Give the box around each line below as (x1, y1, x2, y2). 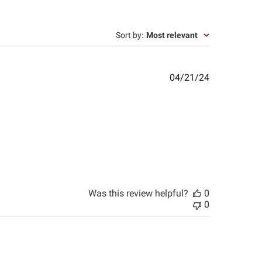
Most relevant (146, 30, 198, 40)
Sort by (116, 30, 142, 40)
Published (209, 71, 250, 83)
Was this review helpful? (88, 188, 189, 199)
